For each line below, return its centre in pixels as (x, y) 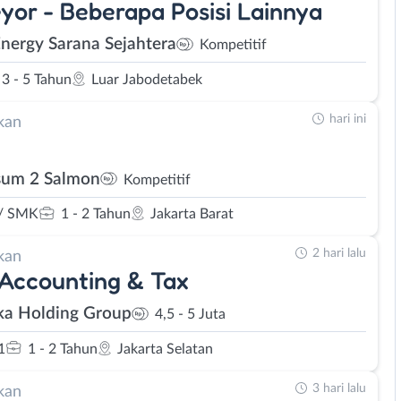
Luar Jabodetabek (147, 79)
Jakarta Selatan (165, 349)
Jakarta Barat (192, 214)
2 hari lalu (339, 253)
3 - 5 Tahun (37, 79)
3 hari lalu (339, 388)
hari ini (348, 119)
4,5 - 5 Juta (190, 314)
